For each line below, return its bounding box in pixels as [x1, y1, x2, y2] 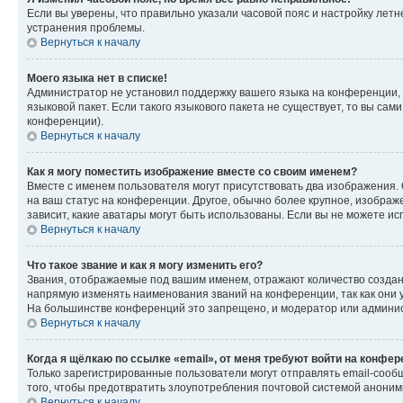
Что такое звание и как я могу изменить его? [27, 258, 263, 272]
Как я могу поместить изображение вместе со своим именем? [27, 165, 357, 178]
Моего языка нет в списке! [27, 71, 167, 85]
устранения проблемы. [27, 21, 145, 34]
